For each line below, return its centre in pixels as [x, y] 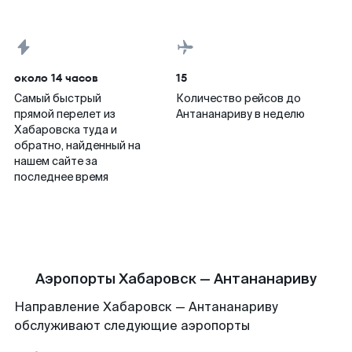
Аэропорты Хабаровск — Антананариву [176, 279]
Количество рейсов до [238, 98]
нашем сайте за [56, 161]
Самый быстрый [58, 98]
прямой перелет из [65, 114]
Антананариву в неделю [240, 114]
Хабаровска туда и [66, 130]
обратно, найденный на [77, 145]
